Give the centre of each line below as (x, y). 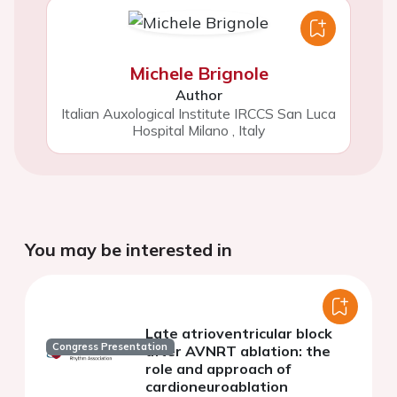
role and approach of (218, 369)
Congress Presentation (110, 347)
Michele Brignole (198, 74)
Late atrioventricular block (239, 334)
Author (198, 95)
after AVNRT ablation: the (238, 351)
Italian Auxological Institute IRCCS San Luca (198, 114)
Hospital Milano (180, 131)
